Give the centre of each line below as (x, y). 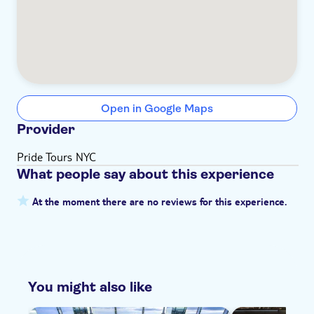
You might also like (90, 287)
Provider (46, 129)
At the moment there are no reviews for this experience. (158, 203)
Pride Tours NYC (56, 157)
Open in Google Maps (157, 108)
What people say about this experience (145, 174)
